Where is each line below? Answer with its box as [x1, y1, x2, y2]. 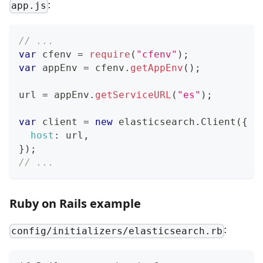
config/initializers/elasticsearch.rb [11, 225, 223, 237]
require [89, 49, 130, 60]
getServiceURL [95, 89, 171, 101]
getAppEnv [130, 62, 183, 74]
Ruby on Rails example [9, 195, 141, 212]
